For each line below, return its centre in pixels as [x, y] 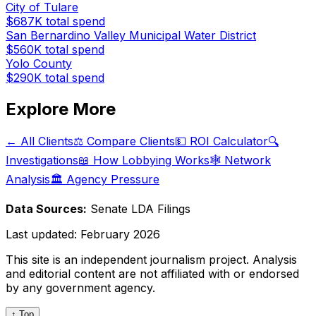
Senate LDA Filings [140, 209]
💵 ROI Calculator [221, 141]
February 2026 [120, 234]
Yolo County [39, 64]
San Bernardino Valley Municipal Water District [131, 36]
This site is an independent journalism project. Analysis [151, 260]
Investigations [42, 160]
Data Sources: [46, 209]
